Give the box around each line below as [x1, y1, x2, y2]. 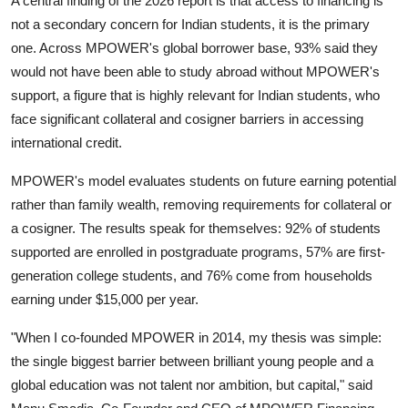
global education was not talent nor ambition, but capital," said [11, 377, 372, 393]
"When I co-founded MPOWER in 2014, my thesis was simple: [11, 330, 382, 346]
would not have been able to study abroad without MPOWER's [11, 64, 380, 80]
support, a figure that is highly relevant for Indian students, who [11, 87, 380, 104]
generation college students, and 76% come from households [11, 268, 372, 284]
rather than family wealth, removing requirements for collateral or [11, 197, 392, 213]
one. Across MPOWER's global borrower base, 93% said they [11, 40, 378, 56]
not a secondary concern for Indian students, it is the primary [11, 16, 370, 33]
